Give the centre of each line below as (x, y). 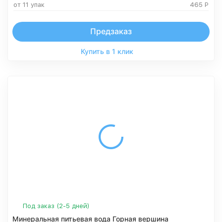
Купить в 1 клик (107, 51)
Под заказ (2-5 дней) (56, 206)
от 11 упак (29, 5)
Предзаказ (111, 31)
